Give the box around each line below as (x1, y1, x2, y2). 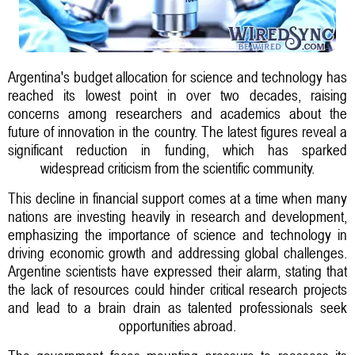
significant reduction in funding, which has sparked (8, 140, 347, 158)
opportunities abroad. (119, 316, 236, 334)
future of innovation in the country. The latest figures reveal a (8, 122, 347, 140)
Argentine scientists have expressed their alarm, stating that (8, 261, 347, 280)
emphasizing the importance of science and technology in (8, 225, 347, 243)
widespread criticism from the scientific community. (40, 158, 315, 177)
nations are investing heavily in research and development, (8, 207, 347, 225)
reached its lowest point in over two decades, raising (8, 86, 347, 104)
